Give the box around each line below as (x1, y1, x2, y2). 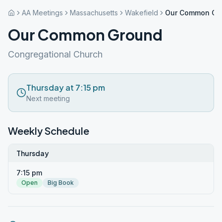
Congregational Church (8, 49, 103, 59)
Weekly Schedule (8, 124, 89, 137)
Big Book (48, 179, 74, 186)
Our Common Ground (8, 25, 163, 44)
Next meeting (26, 94, 70, 103)
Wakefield (125, 8, 158, 17)
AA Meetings (22, 8, 63, 17)
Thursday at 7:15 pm (26, 82, 105, 93)
